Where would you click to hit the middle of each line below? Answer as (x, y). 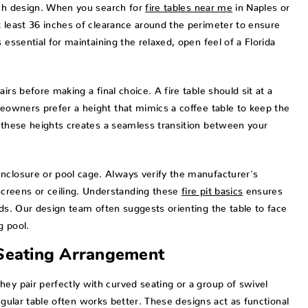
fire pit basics (212, 189)
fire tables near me (189, 5)
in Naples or (261, 5)
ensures (263, 189)
